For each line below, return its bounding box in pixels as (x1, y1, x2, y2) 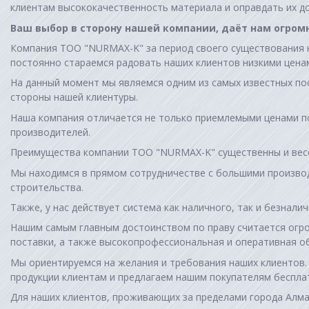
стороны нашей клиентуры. (10, 90, 138, 104)
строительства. (10, 180, 83, 194)
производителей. (10, 125, 90, 139)
